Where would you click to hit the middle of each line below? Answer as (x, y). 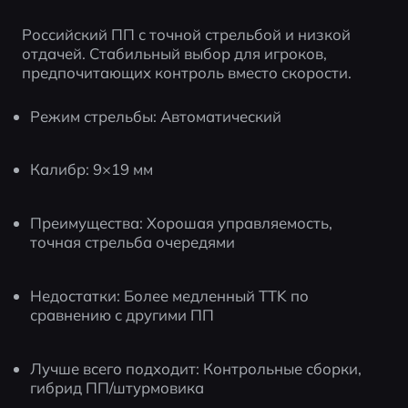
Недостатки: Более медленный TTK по (170, 295)
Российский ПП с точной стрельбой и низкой (186, 34)
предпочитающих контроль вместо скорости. (186, 72)
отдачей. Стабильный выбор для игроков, (174, 53)
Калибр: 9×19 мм (92, 169)
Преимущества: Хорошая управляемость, (182, 223)
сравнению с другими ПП (122, 314)
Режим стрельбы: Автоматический (156, 116)
